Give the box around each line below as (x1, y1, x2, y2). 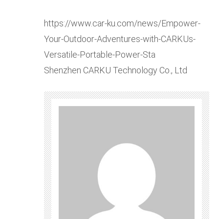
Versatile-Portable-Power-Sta (44, 49, 155, 60)
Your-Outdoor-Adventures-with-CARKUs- (44, 34, 196, 44)
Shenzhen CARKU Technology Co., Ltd (44, 65, 187, 76)
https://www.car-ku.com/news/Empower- (44, 18, 200, 29)
